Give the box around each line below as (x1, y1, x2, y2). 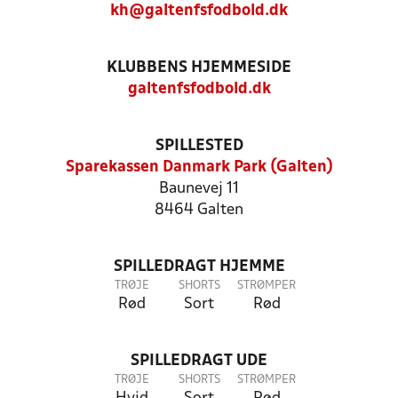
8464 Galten (155, 203, 243, 218)
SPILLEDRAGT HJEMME (113, 259, 285, 275)
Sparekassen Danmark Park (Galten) (65, 160, 333, 175)
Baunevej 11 (159, 181, 239, 196)
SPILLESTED (155, 139, 243, 154)
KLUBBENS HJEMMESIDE (107, 60, 291, 76)
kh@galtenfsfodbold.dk (110, 4, 288, 19)
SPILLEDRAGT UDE (131, 354, 267, 369)
